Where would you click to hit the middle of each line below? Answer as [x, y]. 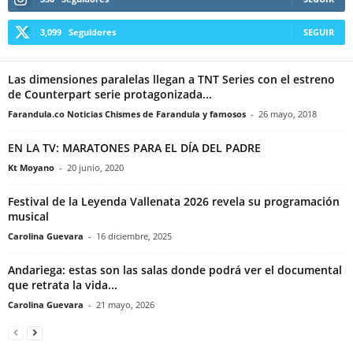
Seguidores [92, 32]
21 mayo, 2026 [125, 304]
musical [28, 216]
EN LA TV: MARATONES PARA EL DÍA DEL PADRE [134, 147]
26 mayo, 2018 [288, 113]
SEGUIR [319, 32]
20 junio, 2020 [95, 167]
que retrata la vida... [63, 284]
